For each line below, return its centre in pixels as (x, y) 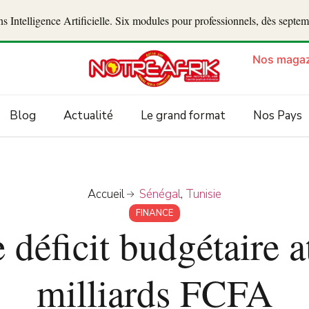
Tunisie (204, 195)
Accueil (106, 195)
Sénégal (160, 195)
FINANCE (154, 213)
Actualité (88, 116)
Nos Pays (277, 116)
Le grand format (183, 116)
